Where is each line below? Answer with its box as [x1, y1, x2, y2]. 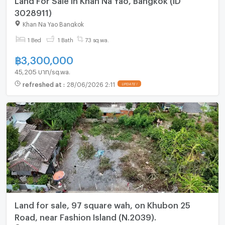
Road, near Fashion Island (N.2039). [14, 212, 156, 219]
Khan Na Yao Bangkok [22, 20, 84, 26]
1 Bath [57, 36, 73, 41]
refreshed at [22, 81, 63, 86]
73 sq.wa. [85, 36, 109, 41]
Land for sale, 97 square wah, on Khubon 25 [14, 200, 190, 207]
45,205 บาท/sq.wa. [14, 67, 70, 73]
